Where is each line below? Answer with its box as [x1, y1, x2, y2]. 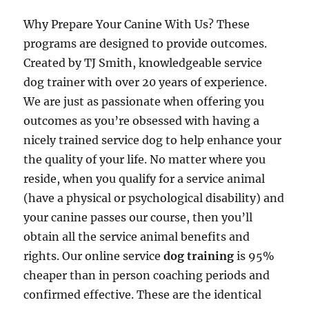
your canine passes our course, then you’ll [23, 210, 253, 224]
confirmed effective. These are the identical [23, 288, 262, 301]
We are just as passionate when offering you [23, 94, 265, 108]
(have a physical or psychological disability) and [23, 191, 285, 205]
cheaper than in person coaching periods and [23, 268, 270, 282]
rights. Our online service [23, 249, 164, 263]
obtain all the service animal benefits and [23, 230, 250, 243]
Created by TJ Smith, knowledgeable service [23, 56, 263, 70]
